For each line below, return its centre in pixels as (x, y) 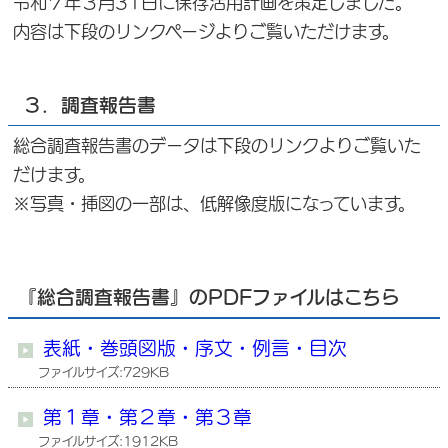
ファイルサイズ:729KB (103, 372)
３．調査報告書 (89, 105)
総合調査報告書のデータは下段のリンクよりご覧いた (217, 146)
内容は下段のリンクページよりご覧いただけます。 (206, 32)
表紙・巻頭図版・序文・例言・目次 (195, 348)
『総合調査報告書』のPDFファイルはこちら (209, 297)
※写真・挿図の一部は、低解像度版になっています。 (214, 204)
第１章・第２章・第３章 (147, 417)
